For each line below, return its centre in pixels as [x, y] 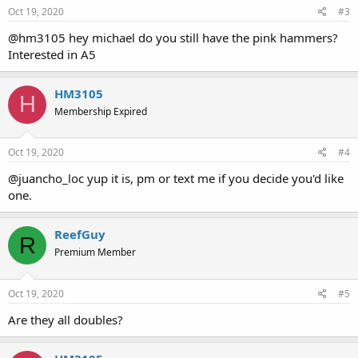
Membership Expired [101, 111]
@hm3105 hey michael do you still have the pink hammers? [173, 37]
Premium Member [95, 252]
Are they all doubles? [66, 319]
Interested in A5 [52, 54]
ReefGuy [80, 234]
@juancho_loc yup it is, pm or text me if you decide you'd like [176, 178]
